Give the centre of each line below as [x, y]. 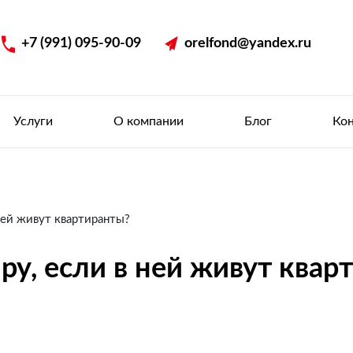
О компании [149, 121]
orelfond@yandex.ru [248, 43]
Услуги [33, 121]
